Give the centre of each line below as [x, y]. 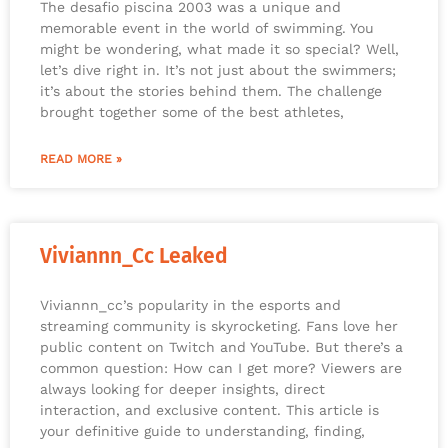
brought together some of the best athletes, [192, 112]
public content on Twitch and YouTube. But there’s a [221, 347]
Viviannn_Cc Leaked [134, 256]
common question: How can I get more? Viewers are [221, 368]
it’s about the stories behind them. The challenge [211, 91]
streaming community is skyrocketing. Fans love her [219, 326]
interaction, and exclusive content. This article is [209, 410]
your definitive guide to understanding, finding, [202, 431]
